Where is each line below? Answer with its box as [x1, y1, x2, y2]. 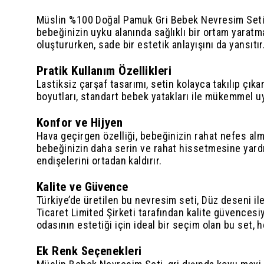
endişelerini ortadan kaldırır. [37, 154, 162, 167]
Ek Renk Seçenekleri [37, 243, 142, 258]
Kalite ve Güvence [37, 179, 128, 194]
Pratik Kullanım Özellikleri [37, 62, 172, 78]
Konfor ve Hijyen [37, 114, 123, 130]
